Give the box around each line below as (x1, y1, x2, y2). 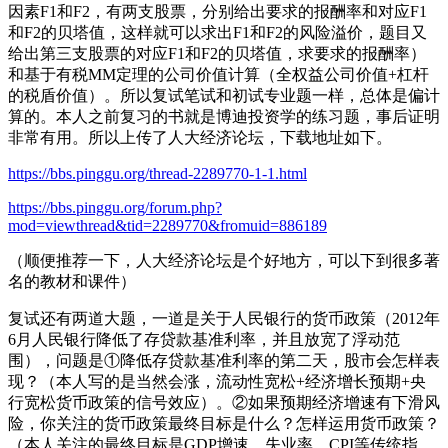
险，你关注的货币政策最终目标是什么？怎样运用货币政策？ (8, 414, 440, 432)
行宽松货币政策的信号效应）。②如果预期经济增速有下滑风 (8, 393, 440, 411)
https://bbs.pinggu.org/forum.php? (8, 198, 222, 216)
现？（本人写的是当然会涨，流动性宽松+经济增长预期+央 (8, 372, 426, 390)
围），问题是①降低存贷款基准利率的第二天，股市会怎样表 (8, 351, 440, 369)
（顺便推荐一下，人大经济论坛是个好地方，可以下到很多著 (8, 251, 440, 269)
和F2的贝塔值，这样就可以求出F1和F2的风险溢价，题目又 (8, 23, 427, 41)
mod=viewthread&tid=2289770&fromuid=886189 (8, 216, 327, 234)
